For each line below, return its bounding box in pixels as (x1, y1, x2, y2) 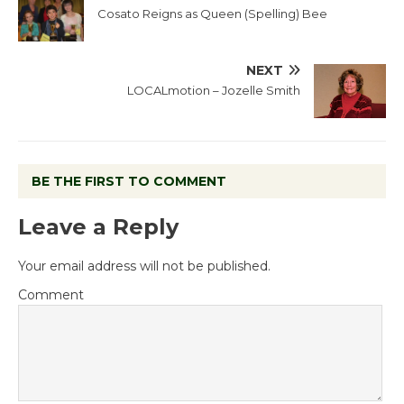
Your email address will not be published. (18, 257, 271, 274)
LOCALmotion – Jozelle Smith (127, 82, 300, 97)
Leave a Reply (18, 213, 179, 240)
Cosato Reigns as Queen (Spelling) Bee (97, 5, 327, 21)
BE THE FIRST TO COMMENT (32, 172, 226, 189)
